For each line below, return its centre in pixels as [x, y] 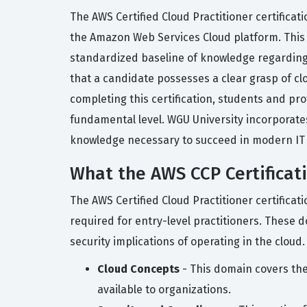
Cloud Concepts [138, 269]
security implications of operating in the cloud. [187, 242]
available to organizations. [164, 290]
